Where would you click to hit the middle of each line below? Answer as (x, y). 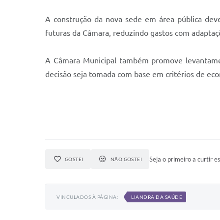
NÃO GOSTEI (126, 159)
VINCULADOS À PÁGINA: (87, 197)
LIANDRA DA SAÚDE (157, 197)
